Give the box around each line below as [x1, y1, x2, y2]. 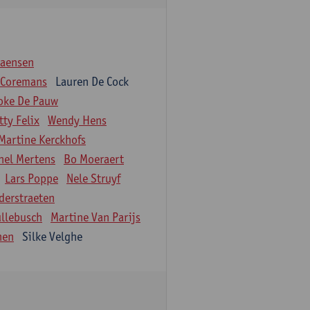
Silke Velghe [22, 229, 82, 244]
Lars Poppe [5, 171, 58, 185]
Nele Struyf [66, 171, 120, 185]
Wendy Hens [48, 113, 107, 127]
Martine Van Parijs [51, 210, 140, 224]
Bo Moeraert [64, 152, 124, 166]
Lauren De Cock [55, 74, 129, 89]
